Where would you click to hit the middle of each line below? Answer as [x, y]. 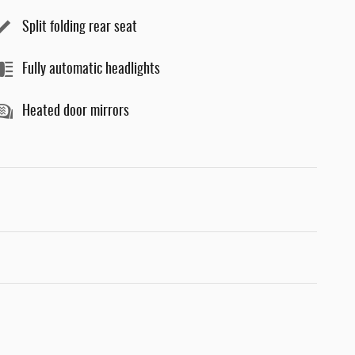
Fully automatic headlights [91, 69]
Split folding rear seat [80, 27]
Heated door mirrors [76, 111]
